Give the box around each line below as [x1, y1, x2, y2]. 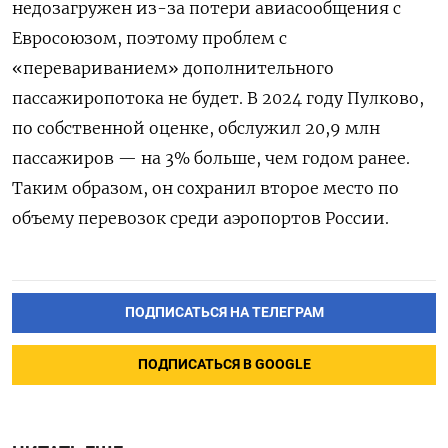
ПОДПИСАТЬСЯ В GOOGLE [137, 355, 311, 373]
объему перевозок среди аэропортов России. [12, 207, 389, 228]
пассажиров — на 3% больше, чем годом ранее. [12, 147, 410, 168]
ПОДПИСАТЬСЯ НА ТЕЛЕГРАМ [124, 303, 324, 321]
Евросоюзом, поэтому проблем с [12, 27, 287, 48]
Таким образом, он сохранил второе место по [12, 177, 399, 198]
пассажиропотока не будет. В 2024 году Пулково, [12, 87, 424, 108]
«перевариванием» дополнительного [12, 57, 334, 78]
